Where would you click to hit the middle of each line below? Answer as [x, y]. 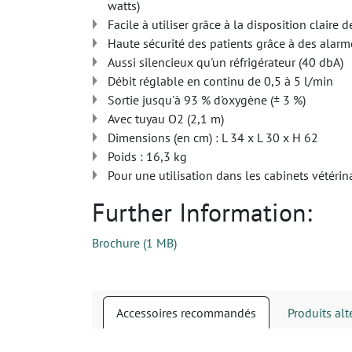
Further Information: [202, 212]
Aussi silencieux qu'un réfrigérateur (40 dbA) [225, 62]
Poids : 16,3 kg [147, 156]
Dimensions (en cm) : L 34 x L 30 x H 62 [213, 137]
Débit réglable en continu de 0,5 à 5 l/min [220, 81]
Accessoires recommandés [186, 313]
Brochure [116, 243]
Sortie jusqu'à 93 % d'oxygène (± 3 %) [207, 100]
